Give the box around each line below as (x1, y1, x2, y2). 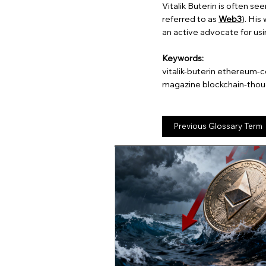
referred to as (162, 13, 218, 24)
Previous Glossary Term (173, 121, 262, 131)
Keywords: (162, 52, 204, 64)
